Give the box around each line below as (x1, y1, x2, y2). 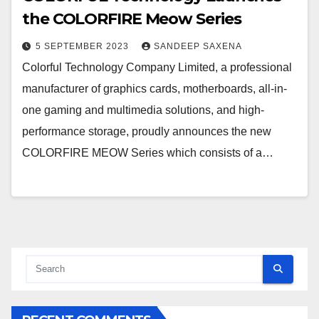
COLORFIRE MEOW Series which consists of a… (22, 147, 273, 159)
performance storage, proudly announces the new (22, 125, 271, 138)
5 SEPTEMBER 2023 (36, 41, 132, 52)
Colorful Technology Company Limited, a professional (22, 61, 292, 74)
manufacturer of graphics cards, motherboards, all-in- (22, 83, 287, 95)
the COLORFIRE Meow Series (22, 9, 241, 29)
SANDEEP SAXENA (154, 41, 242, 52)
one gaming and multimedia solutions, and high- (22, 104, 264, 117)
